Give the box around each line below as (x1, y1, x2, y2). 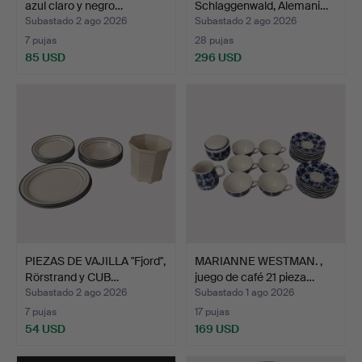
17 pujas (195, 305, 229, 318)
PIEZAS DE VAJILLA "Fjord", (25, 253, 166, 268)
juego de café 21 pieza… (195, 269, 314, 284)
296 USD (195, 49, 242, 65)
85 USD (25, 49, 65, 65)
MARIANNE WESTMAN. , (195, 253, 322, 268)
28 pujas (195, 33, 234, 47)
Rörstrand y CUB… (25, 269, 119, 284)
